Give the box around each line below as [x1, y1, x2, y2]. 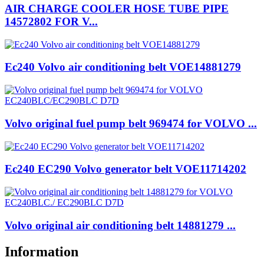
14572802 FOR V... [5, 15, 98, 28]
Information [5, 243, 78, 259]
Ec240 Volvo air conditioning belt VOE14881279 [5, 61, 241, 74]
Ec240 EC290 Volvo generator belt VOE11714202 [5, 163, 246, 176]
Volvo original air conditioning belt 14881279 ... [5, 219, 236, 232]
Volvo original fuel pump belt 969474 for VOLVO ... [5, 117, 257, 130]
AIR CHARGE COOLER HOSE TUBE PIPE [5, 2, 229, 15]
